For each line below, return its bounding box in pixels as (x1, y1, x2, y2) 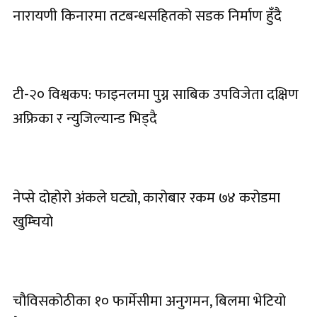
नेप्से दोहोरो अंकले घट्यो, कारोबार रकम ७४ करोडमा (13, 185, 280, 211)
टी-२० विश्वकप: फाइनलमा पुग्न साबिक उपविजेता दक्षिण (13, 82, 299, 108)
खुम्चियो (13, 209, 53, 235)
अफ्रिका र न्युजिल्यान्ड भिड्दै (13, 106, 157, 132)
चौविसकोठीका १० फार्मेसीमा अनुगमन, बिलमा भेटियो (13, 288, 286, 313)
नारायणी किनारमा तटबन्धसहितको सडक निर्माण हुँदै (13, 3, 282, 28)
